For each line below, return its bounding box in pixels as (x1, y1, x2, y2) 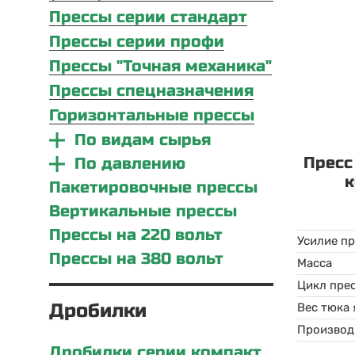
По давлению (74, 154, 185, 174)
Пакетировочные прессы (49, 177, 258, 197)
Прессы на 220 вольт (49, 225, 223, 245)
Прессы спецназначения (49, 81, 254, 101)
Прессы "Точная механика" (49, 56, 272, 76)
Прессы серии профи (49, 32, 224, 52)
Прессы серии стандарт (49, 7, 247, 27)
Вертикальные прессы (49, 201, 237, 221)
